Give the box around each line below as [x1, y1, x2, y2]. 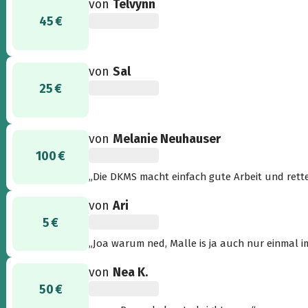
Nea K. [113, 264, 148, 280]
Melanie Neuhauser [113, 131, 221, 146]
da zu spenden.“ [89, 185, 165, 198]
